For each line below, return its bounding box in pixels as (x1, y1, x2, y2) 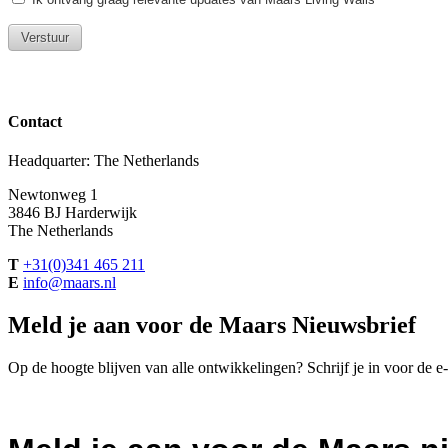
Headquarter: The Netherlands (8, 152, 199, 170)
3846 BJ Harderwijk (8, 204, 137, 222)
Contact (8, 112, 62, 130)
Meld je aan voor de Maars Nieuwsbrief (8, 312, 416, 339)
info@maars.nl (23, 274, 116, 292)
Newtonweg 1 (8, 186, 98, 204)
